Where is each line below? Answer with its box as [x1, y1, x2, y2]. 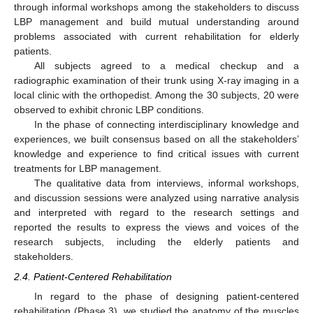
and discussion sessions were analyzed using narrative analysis [14, 192, 299, 204]
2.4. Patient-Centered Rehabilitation [14, 270, 172, 282]
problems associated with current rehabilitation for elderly [14, 31, 299, 43]
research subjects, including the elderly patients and [14, 236, 299, 248]
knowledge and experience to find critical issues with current [14, 148, 299, 160]
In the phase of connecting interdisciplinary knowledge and [34, 119, 299, 131]
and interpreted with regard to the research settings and [14, 207, 299, 219]
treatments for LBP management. [14, 163, 161, 175]
